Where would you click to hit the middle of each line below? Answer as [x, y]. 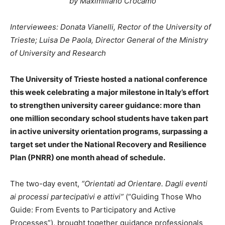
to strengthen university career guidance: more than [105, 105]
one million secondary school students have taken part [109, 118]
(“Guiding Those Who [162, 197]
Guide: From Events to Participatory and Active [93, 210]
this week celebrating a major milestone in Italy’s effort [109, 92]
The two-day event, [46, 184]
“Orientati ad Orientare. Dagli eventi [144, 184]
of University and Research [58, 53]
